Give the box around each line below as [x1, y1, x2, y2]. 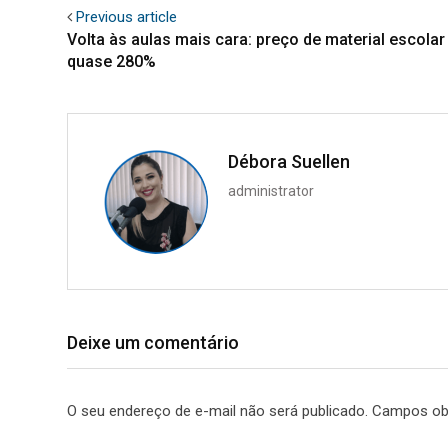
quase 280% [67, 51, 156, 71]
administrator [228, 182, 314, 199]
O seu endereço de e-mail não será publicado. [67, 401, 368, 420]
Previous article [76, 7, 177, 26]
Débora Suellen [228, 150, 350, 172]
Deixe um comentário [67, 331, 239, 353]
